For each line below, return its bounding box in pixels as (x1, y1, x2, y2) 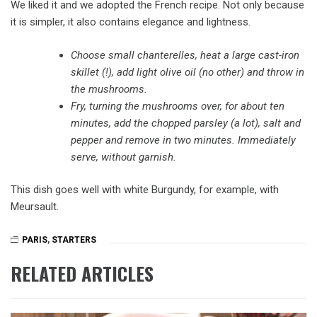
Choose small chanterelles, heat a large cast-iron (71, 48, 299, 62)
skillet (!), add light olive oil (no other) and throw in (71, 65, 304, 79)
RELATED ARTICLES (11, 260, 154, 287)
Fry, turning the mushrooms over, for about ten (71, 99, 284, 113)
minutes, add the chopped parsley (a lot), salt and (71, 116, 301, 129)
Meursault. (11, 200, 59, 213)
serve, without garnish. (71, 150, 176, 163)
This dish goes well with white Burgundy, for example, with (11, 183, 279, 196)
